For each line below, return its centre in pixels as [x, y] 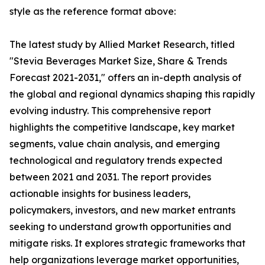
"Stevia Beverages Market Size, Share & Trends [118, 61]
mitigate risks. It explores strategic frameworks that [127, 243]
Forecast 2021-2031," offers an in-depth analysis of [125, 78]
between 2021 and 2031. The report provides [110, 177]
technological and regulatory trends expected [116, 161]
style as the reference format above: [93, 12]
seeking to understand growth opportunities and [120, 227]
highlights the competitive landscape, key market [122, 127]
